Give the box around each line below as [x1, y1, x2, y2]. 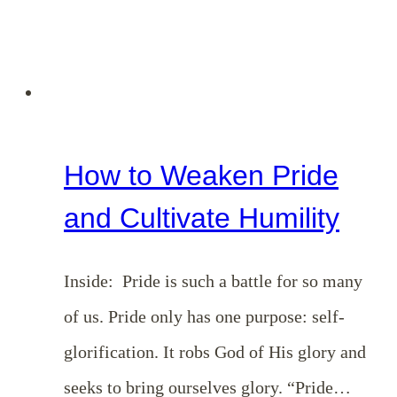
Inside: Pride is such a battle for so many [64, 270, 362, 291]
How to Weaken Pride [64, 160, 339, 192]
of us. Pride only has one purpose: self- [64, 306, 345, 326]
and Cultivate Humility [64, 202, 339, 235]
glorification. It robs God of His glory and [64, 341, 366, 362]
